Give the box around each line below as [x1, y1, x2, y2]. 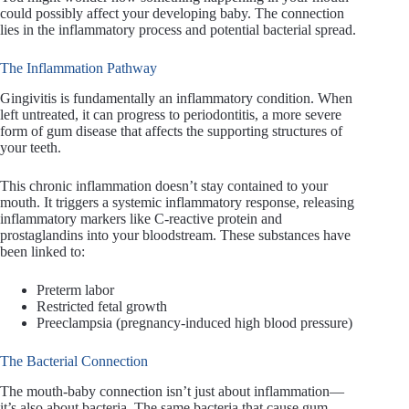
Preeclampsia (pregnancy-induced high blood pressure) [37, 315, 352, 331]
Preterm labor [37, 282, 114, 299]
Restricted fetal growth [37, 299, 167, 315]
